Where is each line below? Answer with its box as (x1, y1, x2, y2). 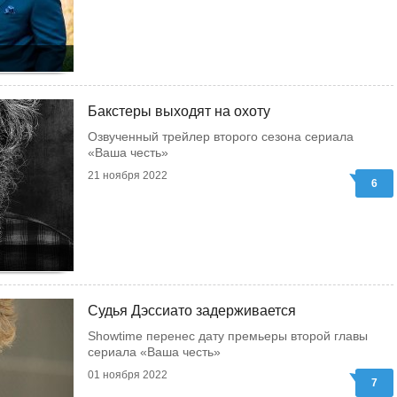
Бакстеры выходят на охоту (88, 104, 270, 119)
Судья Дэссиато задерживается (88, 303, 296, 318)
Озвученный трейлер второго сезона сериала (88, 129, 354, 144)
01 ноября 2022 (88, 369, 167, 381)
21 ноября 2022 (88, 169, 167, 182)
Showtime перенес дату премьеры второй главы (88, 329, 368, 343)
